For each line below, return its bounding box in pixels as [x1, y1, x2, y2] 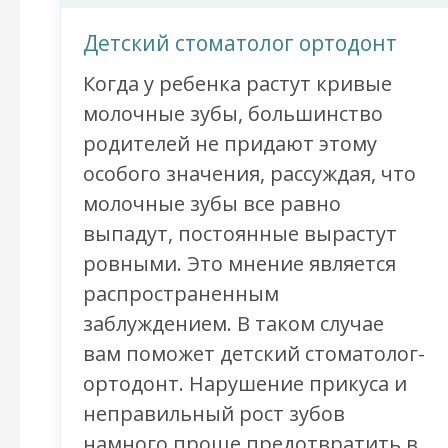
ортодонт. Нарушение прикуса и [83, 370, 407, 398]
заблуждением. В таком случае [83, 310, 384, 338]
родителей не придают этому [83, 130, 377, 158]
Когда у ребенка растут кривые [83, 70, 392, 98]
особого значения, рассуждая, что [83, 160, 416, 188]
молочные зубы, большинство [83, 100, 383, 128]
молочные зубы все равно [83, 190, 341, 218]
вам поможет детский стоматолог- [83, 340, 425, 368]
